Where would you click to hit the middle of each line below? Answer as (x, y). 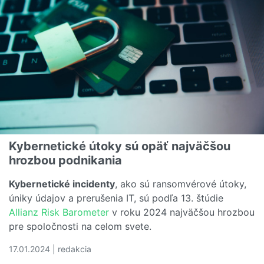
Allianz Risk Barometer (59, 212)
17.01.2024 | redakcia (50, 249)
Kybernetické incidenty (62, 184)
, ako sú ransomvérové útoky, (181, 184)
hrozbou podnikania (65, 160)
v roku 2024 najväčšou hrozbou (182, 212)
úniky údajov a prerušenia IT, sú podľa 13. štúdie (116, 198)
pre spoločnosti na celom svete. (80, 226)
